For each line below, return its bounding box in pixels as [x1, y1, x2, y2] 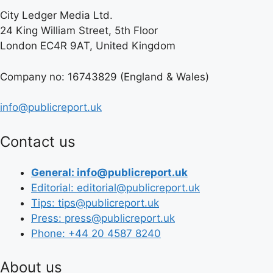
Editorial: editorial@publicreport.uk [31, 181, 200, 194]
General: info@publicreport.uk [31, 166, 188, 179]
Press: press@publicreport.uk [31, 211, 175, 224]
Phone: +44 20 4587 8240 [31, 227, 161, 239]
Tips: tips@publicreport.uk [31, 196, 159, 209]
